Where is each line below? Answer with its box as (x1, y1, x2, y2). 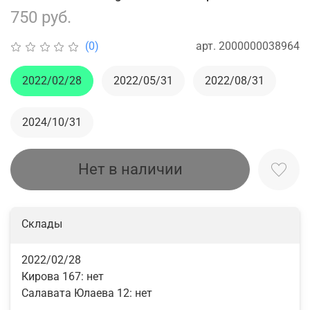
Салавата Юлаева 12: (21, 286, 135, 300)
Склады (21, 217, 62, 231)
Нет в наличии (77, 160, 183, 178)
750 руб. (10, 7, 71, 27)
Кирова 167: (21, 270, 86, 284)
